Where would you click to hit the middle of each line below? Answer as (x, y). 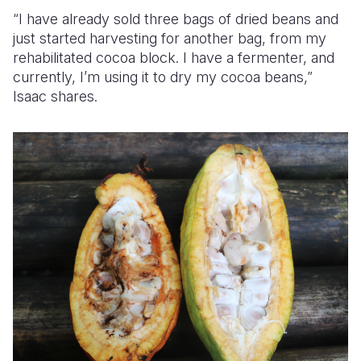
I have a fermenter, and (259, 58)
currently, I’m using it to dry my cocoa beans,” (163, 77)
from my (296, 38)
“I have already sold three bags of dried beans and (176, 19)
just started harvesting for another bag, (139, 38)
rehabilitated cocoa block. (98, 58)
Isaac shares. (55, 96)
